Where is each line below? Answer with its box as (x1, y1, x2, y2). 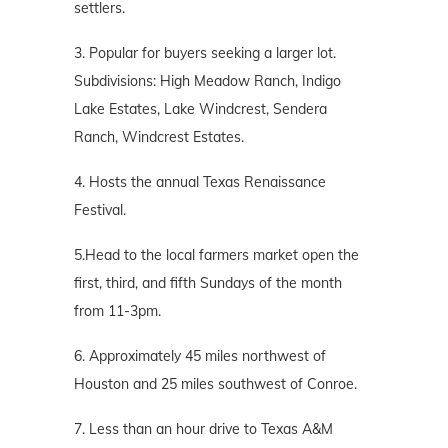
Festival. (74, 201, 126, 220)
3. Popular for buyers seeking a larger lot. (74, 44, 336, 63)
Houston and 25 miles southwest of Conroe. (74, 375, 357, 394)
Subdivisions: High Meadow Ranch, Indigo (74, 72, 341, 91)
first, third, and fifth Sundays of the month (74, 274, 342, 293)
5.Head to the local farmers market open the (74, 246, 359, 265)
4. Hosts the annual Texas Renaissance (74, 173, 326, 192)
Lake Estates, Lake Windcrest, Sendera (74, 100, 327, 119)
